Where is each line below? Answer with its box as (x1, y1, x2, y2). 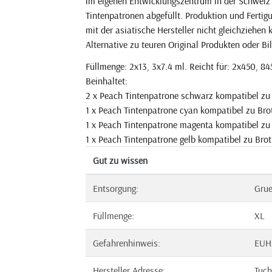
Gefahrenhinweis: (93, 237, 160, 249)
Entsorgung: (93, 182, 138, 194)
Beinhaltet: (86, 75, 127, 87)
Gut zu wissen (93, 154, 148, 166)
